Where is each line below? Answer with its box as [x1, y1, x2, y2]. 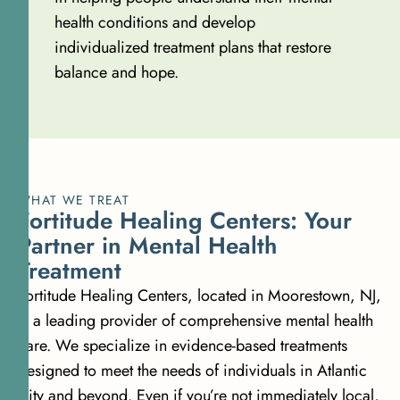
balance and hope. [54, 60, 179, 84]
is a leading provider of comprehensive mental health [18, 308, 373, 332]
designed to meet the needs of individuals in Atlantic [18, 358, 367, 382]
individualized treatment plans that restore [54, 35, 331, 59]
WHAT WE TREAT [18, 190, 130, 209]
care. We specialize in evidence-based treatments [18, 333, 347, 357]
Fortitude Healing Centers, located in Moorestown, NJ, [18, 283, 381, 307]
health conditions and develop [54, 10, 255, 34]
